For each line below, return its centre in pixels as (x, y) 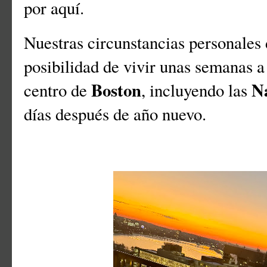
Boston (116, 90)
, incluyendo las (196, 90)
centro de (58, 90)
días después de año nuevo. (118, 114)
